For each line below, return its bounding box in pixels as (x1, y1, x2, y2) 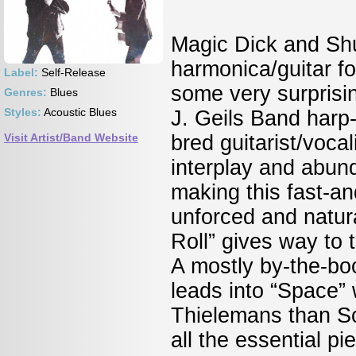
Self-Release (38, 66, 106, 79)
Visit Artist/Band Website (4, 131, 138, 144)
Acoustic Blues (41, 106, 117, 118)
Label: (4, 66, 38, 79)
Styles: (4, 106, 41, 118)
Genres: (4, 86, 47, 99)
